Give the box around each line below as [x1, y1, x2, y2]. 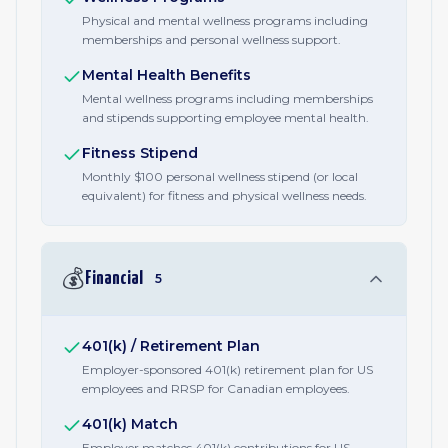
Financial [85, 269, 143, 288]
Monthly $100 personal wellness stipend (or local [82, 169, 358, 184]
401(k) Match [82, 415, 178, 433]
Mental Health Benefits [82, 66, 251, 84]
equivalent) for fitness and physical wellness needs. [82, 188, 367, 203]
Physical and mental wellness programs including [82, 13, 368, 28]
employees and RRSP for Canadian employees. [82, 381, 350, 396]
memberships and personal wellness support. [82, 32, 341, 47]
